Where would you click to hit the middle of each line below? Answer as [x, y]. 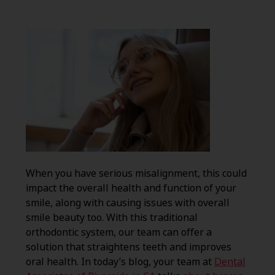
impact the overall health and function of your [131, 188]
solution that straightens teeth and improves [128, 247]
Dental [230, 262]
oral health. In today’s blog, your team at [120, 262]
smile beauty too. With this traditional [111, 218]
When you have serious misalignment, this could [136, 174]
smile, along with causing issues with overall [127, 203]
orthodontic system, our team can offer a [118, 233]
